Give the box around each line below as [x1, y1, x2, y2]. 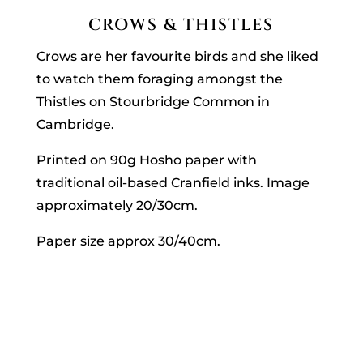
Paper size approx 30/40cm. [36, 233, 220, 250]
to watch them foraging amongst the [36, 71, 283, 88]
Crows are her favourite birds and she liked [36, 49, 318, 65]
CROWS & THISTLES [88, 14, 275, 36]
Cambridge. [36, 117, 117, 133]
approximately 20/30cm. [36, 198, 198, 214]
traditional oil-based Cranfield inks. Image [36, 175, 310, 191]
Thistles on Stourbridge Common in [36, 94, 270, 110]
